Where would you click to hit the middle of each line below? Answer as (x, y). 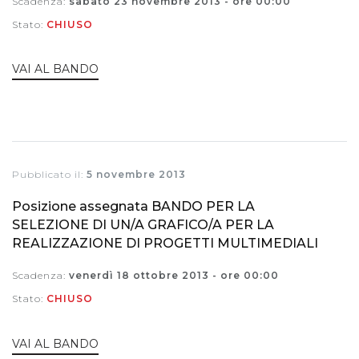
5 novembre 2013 (136, 175)
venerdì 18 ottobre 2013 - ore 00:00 (174, 276)
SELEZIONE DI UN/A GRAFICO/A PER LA (143, 225)
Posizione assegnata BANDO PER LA (133, 207)
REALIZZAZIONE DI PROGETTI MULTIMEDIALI (165, 244)
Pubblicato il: (49, 175)
